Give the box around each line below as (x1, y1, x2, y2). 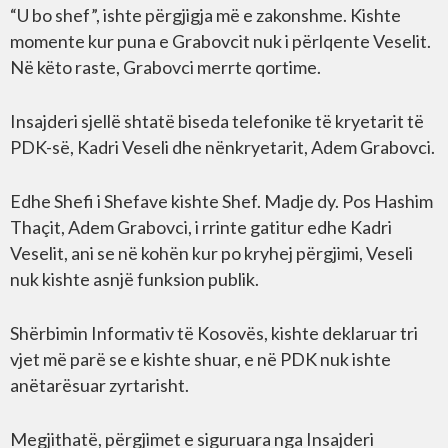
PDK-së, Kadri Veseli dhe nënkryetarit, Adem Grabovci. (10, 136, 435, 158)
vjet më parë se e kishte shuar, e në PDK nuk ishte (10, 348, 391, 370)
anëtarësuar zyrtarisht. (10, 374, 189, 396)
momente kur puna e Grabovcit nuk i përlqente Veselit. (10, 30, 431, 52)
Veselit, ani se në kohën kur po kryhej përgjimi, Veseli (10, 242, 413, 264)
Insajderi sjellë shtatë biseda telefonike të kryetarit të (10, 110, 424, 132)
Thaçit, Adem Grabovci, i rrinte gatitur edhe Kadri (10, 216, 392, 238)
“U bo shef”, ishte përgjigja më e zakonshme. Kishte (10, 4, 401, 26)
